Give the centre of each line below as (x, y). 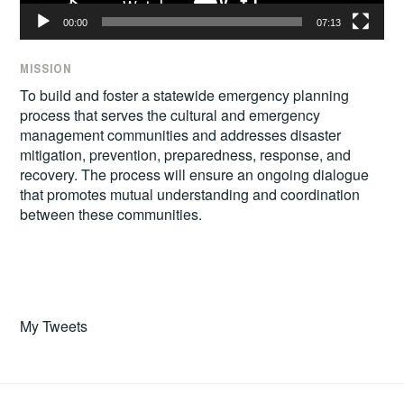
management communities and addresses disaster (181, 135)
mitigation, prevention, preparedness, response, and (186, 155)
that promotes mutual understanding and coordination (190, 195)
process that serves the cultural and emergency (170, 115)
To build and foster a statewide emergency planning (185, 96)
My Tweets (54, 326)
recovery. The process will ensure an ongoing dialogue (195, 175)
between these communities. (111, 215)
